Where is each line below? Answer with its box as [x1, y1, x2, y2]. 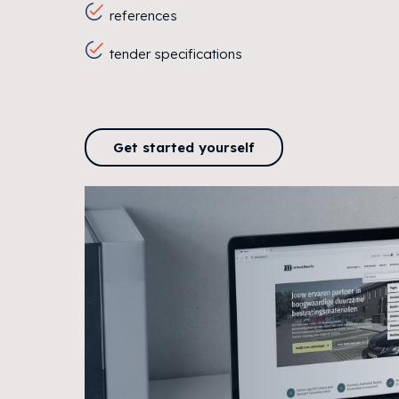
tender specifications [109, 45, 242, 62]
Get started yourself [112, 138, 255, 156]
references [109, 7, 177, 24]
